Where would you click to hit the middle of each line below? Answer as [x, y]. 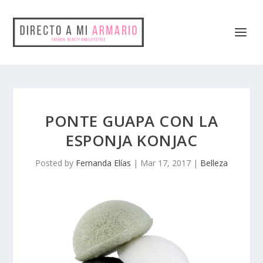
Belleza [214, 163]
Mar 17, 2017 [166, 163]
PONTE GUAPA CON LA [131, 121]
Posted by [55, 163]
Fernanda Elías [103, 163]
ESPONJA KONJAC [131, 140]
